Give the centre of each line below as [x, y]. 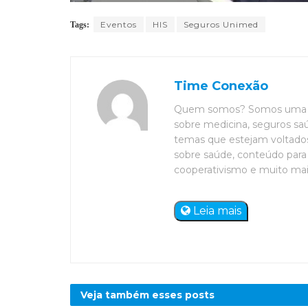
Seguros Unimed [221, 24]
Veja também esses [131, 295]
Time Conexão [221, 86]
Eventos [119, 24]
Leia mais [216, 210]
